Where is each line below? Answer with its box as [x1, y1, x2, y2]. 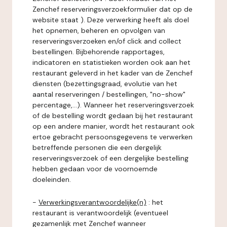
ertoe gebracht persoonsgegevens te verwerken [32, 132, 193, 141]
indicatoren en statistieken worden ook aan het [32, 58, 191, 67]
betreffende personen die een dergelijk [32, 143, 162, 152]
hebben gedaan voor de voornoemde [32, 164, 158, 173]
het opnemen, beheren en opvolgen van [32, 26, 165, 35]
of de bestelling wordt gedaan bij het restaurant [32, 111, 193, 120]
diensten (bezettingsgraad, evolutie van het [32, 79, 177, 88]
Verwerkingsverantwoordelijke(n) [39, 198, 146, 207]
